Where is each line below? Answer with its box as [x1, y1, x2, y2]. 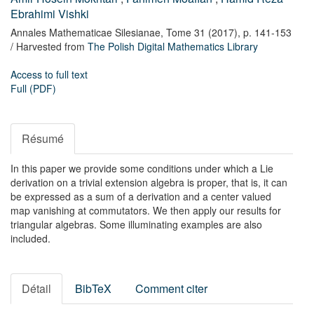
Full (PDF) [11, 81, 56, 95]
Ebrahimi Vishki [11, 6, 89, 22]
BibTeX [75, 280, 111, 296]
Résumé [22, 130, 64, 146]
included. [11, 231, 50, 245]
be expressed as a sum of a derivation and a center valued [11, 189, 271, 203]
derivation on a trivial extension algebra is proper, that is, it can [11, 175, 287, 189]
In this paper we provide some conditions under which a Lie [11, 161, 273, 175]
